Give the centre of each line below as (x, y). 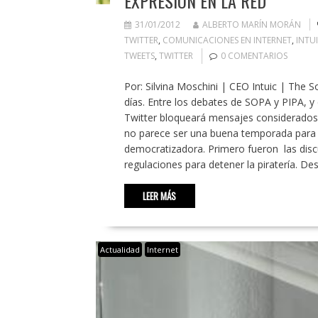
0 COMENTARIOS (254, 56)
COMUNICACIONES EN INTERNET (227, 40)
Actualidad (120, 250)
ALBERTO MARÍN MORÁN (251, 25)
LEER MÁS (159, 196)
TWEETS (139, 56)
